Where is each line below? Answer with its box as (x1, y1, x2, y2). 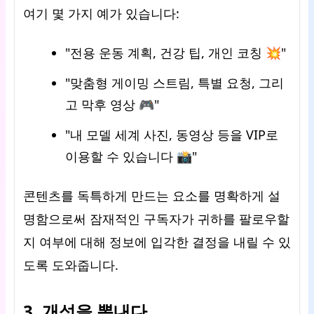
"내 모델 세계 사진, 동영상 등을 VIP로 (65, 126, 278, 143)
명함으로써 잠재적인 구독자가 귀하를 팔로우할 (23, 210, 289, 227)
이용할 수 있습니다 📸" (65, 148, 197, 165)
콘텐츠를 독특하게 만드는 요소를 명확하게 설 (23, 187, 280, 204)
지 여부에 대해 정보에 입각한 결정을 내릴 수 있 (23, 233, 291, 250)
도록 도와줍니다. (23, 257, 118, 273)
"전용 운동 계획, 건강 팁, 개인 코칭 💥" (65, 44, 286, 61)
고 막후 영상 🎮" (65, 96, 159, 113)
